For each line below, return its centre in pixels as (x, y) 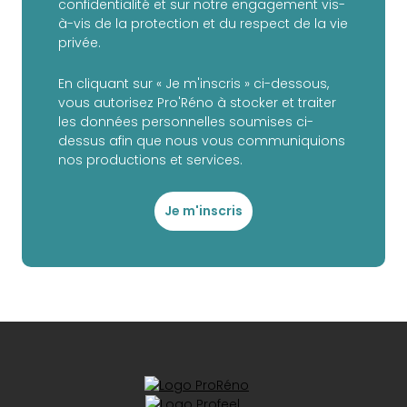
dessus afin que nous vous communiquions (202, 141)
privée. (79, 43)
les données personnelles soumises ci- (186, 122)
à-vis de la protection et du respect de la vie (203, 24)
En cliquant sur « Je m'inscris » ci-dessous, (194, 84)
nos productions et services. (150, 160)
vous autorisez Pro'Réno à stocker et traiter (197, 103)
